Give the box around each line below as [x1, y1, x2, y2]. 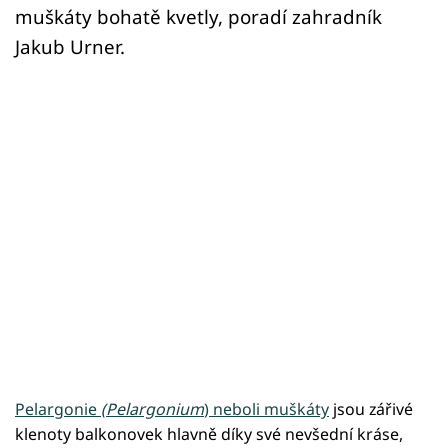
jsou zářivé [329, 398, 413, 421]
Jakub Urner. [15, 34, 125, 60]
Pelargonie [15, 398, 101, 421]
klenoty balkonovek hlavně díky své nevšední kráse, [15, 423, 403, 446]
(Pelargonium [101, 398, 204, 421]
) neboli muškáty [204, 398, 329, 421]
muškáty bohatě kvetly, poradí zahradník [15, 4, 382, 30]
